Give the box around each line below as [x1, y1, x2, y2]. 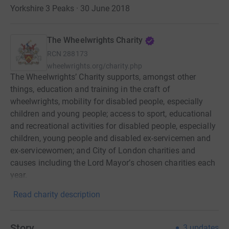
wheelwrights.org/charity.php [47, 62, 142, 70]
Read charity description [13, 190, 100, 199]
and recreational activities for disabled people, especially [10, 121, 216, 131]
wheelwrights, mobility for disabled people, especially [10, 97, 203, 106]
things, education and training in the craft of [10, 84, 170, 94]
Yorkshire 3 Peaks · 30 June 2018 [10, 4, 130, 13]
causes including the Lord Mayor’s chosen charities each [10, 158, 216, 168]
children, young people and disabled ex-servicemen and [10, 133, 211, 143]
